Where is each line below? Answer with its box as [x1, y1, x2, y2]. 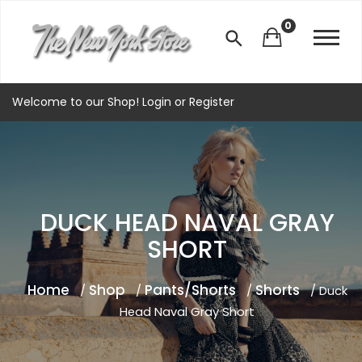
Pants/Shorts [144, 280, 236, 300]
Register [186, 94, 234, 110]
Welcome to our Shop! [12, 94, 142, 110]
